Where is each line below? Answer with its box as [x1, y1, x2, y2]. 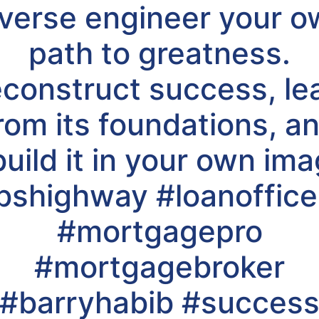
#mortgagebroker [34, 249, 285, 285]
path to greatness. [28, 35, 291, 71]
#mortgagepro [56, 213, 263, 249]
